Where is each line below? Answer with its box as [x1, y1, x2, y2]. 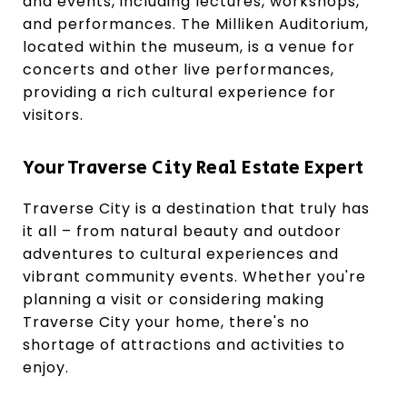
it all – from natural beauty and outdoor [23, 220, 342, 242]
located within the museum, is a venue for [23, 35, 355, 57]
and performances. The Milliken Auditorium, [23, 13, 369, 35]
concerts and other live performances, [23, 58, 334, 80]
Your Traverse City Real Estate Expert [23, 154, 364, 182]
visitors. [23, 104, 84, 125]
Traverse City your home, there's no [23, 311, 310, 333]
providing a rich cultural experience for [23, 81, 336, 103]
